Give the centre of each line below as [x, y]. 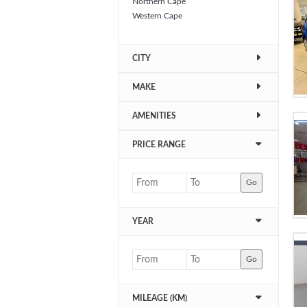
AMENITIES [155, 116]
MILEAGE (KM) [160, 298]
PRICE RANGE [159, 145]
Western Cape [157, 16]
